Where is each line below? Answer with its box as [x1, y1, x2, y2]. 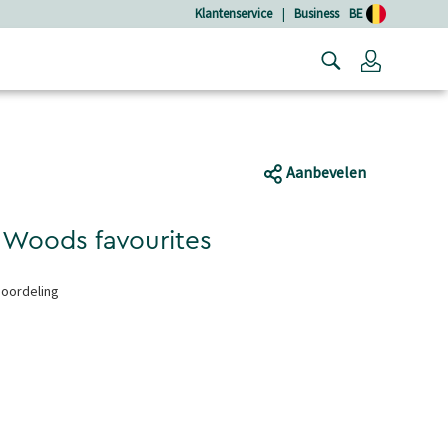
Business [294, 4, 339, 22]
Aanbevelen [283, 162, 366, 183]
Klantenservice [195, 4, 272, 22]
